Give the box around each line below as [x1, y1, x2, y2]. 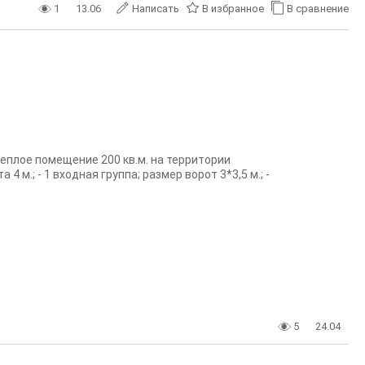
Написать [132, 2, 179, 15]
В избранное [202, 2, 264, 15]
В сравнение [287, 2, 349, 15]
